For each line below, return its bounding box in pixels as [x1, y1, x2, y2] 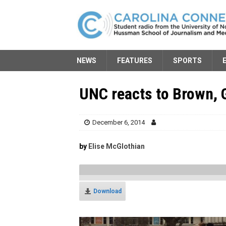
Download [93, 187, 122, 195]
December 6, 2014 [92, 118, 145, 126]
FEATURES [117, 56, 152, 65]
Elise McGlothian [88, 142, 145, 150]
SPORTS [173, 56, 202, 65]
